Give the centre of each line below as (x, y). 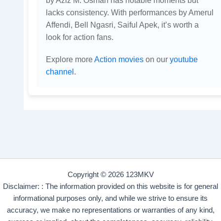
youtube (184, 59)
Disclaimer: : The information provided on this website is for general (110, 187)
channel (60, 71)
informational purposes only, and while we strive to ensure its (110, 199)
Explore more (70, 59)
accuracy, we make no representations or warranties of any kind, (110, 210)
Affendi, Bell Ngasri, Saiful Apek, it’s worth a (122, 24)
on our (156, 59)
